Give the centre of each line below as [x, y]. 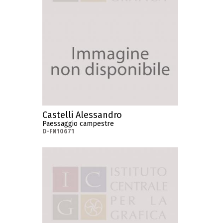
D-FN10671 [58, 132]
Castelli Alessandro [82, 115]
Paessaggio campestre [78, 124]
